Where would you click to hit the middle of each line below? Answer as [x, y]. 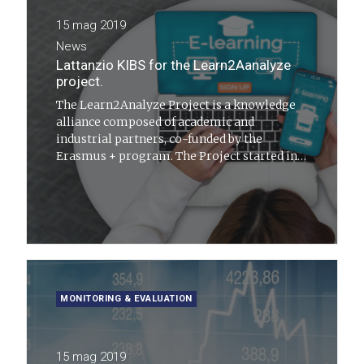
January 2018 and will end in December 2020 [180, 173]
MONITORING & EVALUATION [126, 299]
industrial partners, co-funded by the [160, 139]
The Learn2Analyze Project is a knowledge [176, 105]
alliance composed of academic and [155, 122]
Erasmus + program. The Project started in [177, 156]
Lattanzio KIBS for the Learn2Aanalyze [173, 65]
